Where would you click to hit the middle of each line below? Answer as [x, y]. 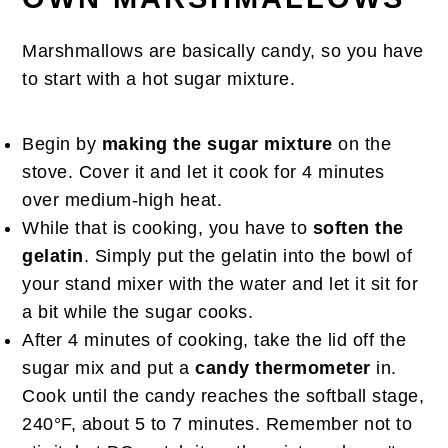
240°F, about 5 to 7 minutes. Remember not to [217, 424]
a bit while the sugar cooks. [138, 312]
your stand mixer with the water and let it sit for [220, 284]
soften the [358, 228]
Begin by [62, 144]
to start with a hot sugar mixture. [159, 79]
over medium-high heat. [122, 200]
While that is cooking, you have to [167, 228]
